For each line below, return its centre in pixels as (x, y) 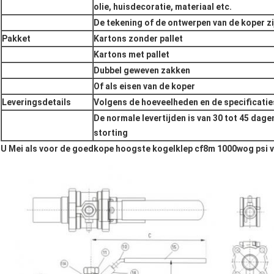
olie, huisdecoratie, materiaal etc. (163, 7)
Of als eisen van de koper (144, 87)
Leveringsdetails (36, 102)
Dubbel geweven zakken (142, 71)
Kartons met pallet (131, 55)
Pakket (16, 39)
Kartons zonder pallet (138, 39)
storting (111, 133)
